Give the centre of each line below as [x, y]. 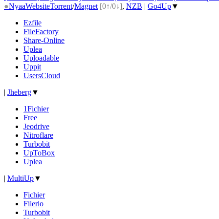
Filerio [33, 203]
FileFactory [41, 31]
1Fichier [36, 109]
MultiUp [21, 178]
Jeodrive [36, 126]
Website [38, 6]
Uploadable [41, 58]
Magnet [86, 6]
